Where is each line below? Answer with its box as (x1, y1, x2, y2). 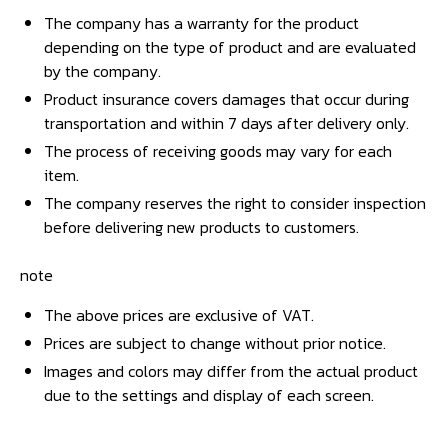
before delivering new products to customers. (44, 214, 359, 239)
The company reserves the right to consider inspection (44, 190, 426, 215)
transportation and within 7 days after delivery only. (44, 110, 409, 135)
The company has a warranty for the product (44, 10, 359, 35)
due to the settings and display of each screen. (44, 382, 374, 407)
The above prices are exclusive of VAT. (44, 302, 314, 327)
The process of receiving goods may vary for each (44, 138, 392, 163)
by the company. (44, 58, 161, 83)
